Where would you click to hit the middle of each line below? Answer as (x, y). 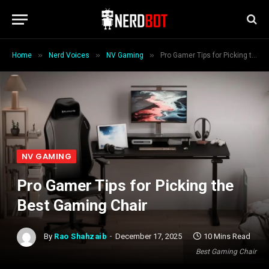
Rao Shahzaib (81, 237)
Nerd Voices (69, 55)
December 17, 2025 (149, 237)
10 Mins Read (227, 237)
